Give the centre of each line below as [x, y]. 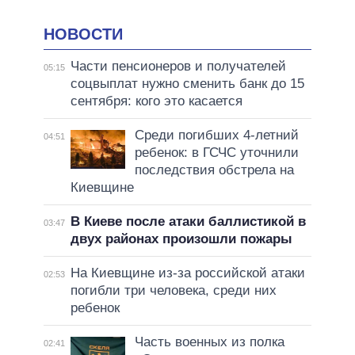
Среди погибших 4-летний [216, 136]
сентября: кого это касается [156, 101]
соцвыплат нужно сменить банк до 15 [187, 84]
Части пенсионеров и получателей [178, 67]
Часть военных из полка [209, 342]
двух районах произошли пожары [181, 239]
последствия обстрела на [214, 170]
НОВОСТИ [83, 34]
